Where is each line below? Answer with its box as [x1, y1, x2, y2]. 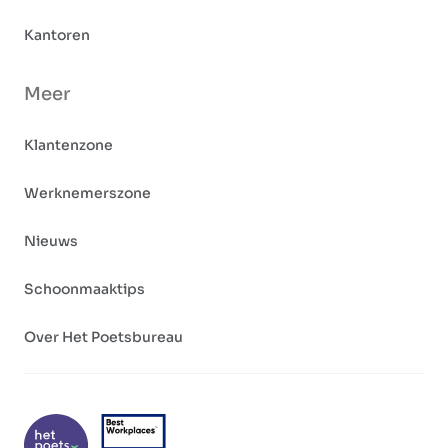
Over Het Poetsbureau [24, 328, 183, 347]
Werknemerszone [24, 184, 151, 203]
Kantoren [24, 26, 90, 45]
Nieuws [24, 232, 78, 251]
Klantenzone [24, 136, 113, 155]
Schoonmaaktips [24, 280, 145, 299]
